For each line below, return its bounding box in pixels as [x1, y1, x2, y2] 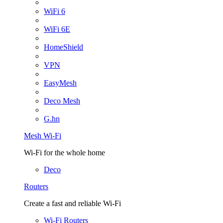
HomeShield [44, 43, 83, 51]
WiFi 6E [44, 25, 70, 33]
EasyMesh [44, 79, 77, 87]
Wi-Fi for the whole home [24, 148, 105, 157]
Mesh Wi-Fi [24, 131, 61, 140]
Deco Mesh [44, 97, 80, 105]
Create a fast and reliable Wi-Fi [24, 199, 121, 208]
